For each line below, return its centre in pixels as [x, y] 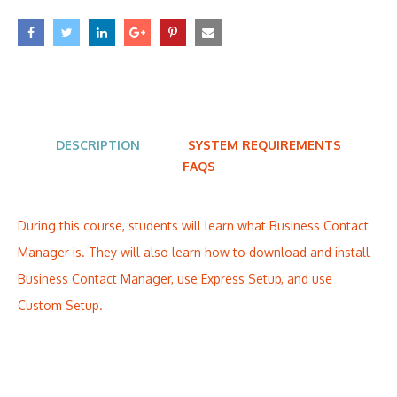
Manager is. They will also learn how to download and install [194, 253]
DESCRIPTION [98, 145]
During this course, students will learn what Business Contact [193, 226]
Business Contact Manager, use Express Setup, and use [175, 279]
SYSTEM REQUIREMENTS [265, 145]
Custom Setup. [60, 306]
